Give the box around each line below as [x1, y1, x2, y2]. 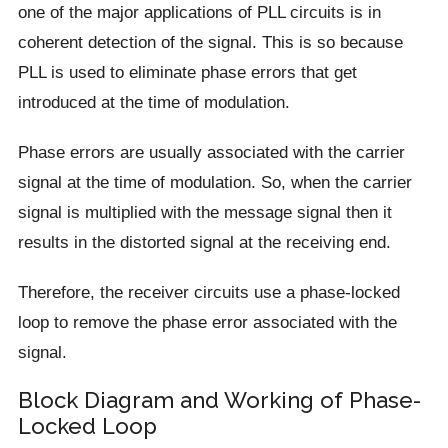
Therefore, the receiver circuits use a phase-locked [17, 282, 400, 302]
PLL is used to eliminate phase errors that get [17, 62, 357, 82]
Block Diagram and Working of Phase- [17, 387, 421, 413]
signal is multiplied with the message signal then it [17, 202, 392, 222]
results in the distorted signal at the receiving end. [17, 232, 391, 252]
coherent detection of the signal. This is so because [17, 32, 403, 52]
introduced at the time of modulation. [17, 92, 290, 112]
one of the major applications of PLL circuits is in [17, 2, 381, 22]
